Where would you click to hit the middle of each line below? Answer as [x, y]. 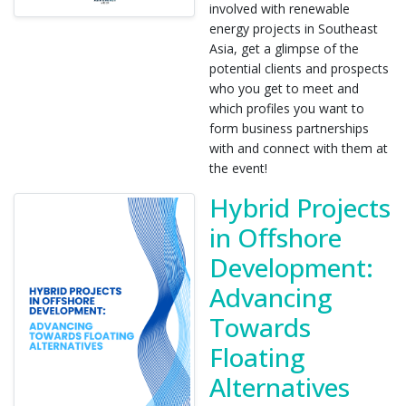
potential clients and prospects [299, 68]
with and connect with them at [299, 148]
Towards [260, 327]
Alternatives [280, 387]
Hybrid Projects [300, 208]
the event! [238, 168]
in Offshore [275, 237]
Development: [291, 267]
